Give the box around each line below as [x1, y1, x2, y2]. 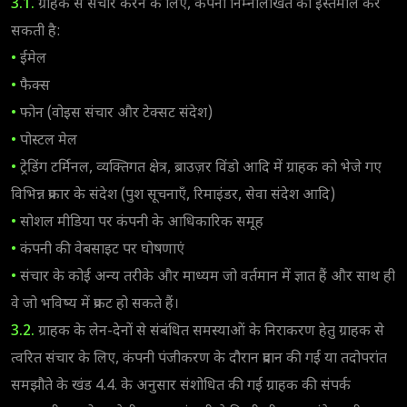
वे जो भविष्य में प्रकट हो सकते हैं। [11, 294, 179, 314]
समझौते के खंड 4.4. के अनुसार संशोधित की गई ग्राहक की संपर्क [11, 376, 351, 396]
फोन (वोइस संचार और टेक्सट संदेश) [16, 104, 213, 124]
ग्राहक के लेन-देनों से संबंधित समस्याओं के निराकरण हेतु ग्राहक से [35, 322, 384, 342]
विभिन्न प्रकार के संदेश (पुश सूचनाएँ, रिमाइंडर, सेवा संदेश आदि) [11, 185, 335, 205]
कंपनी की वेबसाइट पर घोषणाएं [16, 240, 184, 260]
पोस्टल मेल [16, 131, 77, 151]
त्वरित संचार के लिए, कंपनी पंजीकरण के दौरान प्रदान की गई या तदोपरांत [11, 349, 387, 369]
